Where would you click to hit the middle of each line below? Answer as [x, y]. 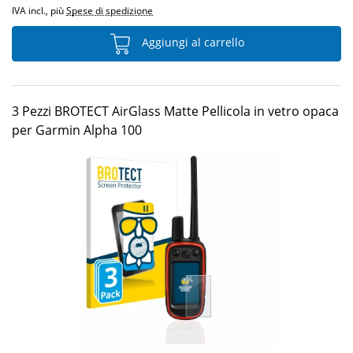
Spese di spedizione [110, 11]
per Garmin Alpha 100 [77, 130]
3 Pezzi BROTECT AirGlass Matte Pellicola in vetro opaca [175, 111]
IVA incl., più [39, 11]
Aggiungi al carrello [191, 43]
